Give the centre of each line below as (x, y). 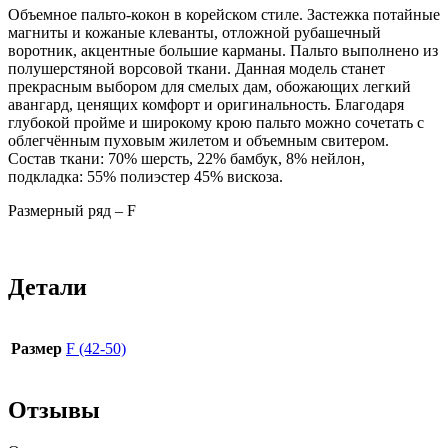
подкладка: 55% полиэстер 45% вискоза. (145, 176)
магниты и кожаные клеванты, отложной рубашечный (194, 32)
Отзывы (54, 409)
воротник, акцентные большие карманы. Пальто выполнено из (223, 50)
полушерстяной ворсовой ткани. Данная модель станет (196, 68)
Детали (47, 286)
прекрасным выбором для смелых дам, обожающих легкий (209, 86)
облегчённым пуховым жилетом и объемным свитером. (198, 140)
